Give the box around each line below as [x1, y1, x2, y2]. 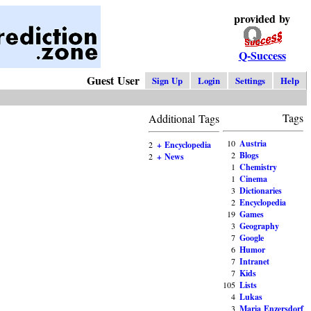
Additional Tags [149, 111, 219, 126]
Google [239, 232, 264, 244]
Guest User [87, 72, 143, 89]
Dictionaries [239, 185, 282, 197]
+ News [157, 151, 184, 163]
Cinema [239, 173, 267, 185]
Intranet [239, 255, 269, 268]
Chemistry [239, 161, 277, 174]
